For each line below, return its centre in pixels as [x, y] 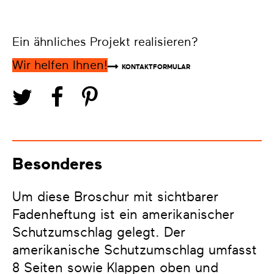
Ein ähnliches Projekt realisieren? [105, 42]
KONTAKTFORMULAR [156, 67]
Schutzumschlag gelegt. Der [99, 232]
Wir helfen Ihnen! [60, 65]
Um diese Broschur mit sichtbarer [115, 197]
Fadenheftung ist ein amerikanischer [123, 215]
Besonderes [57, 164]
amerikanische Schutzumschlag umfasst [135, 250]
